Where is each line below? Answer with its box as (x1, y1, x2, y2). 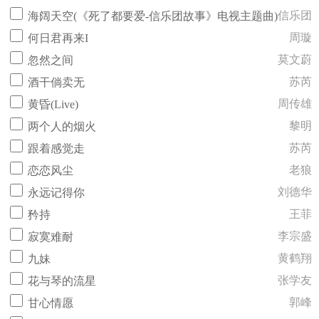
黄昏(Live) (28, 98, 78, 110)
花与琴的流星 (28, 275, 96, 287)
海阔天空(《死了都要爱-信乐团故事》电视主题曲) (28, 10, 278, 22)
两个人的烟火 (28, 120, 96, 132)
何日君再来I (28, 32, 88, 44)
